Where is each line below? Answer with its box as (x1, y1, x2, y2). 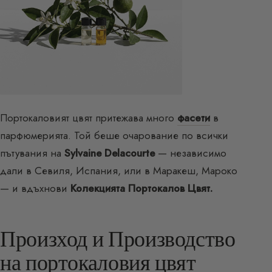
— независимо (155, 145, 226, 160)
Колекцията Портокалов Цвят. (70, 180, 212, 195)
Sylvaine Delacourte (64, 145, 155, 160)
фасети (177, 110, 210, 125)
